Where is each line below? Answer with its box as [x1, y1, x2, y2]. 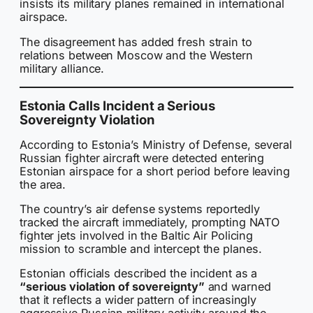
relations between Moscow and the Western [20, 48, 253, 62]
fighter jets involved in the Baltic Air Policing [20, 228, 254, 242]
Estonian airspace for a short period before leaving [20, 163, 290, 178]
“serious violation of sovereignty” [20, 279, 205, 293]
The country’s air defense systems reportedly [20, 201, 260, 216]
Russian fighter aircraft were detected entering [20, 150, 265, 165]
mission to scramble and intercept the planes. [20, 241, 262, 256]
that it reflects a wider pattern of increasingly [20, 292, 257, 307]
